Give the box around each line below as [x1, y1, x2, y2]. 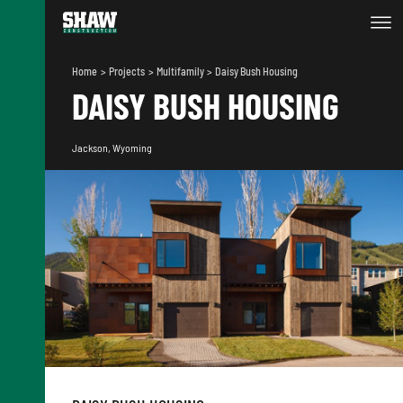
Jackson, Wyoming [72, 141, 152, 154]
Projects [108, 65, 147, 77]
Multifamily [156, 65, 206, 77]
